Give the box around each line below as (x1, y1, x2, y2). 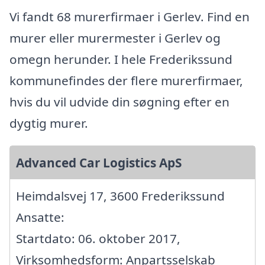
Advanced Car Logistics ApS (16, 154, 182, 172)
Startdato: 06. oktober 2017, (16, 230, 180, 247)
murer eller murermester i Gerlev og (9, 30, 221, 47)
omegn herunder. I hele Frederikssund (9, 51, 232, 68)
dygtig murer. (9, 115, 88, 132)
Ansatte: (16, 209, 64, 226)
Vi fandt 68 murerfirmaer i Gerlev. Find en (9, 8, 250, 25)
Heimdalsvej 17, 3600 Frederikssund (16, 188, 225, 205)
